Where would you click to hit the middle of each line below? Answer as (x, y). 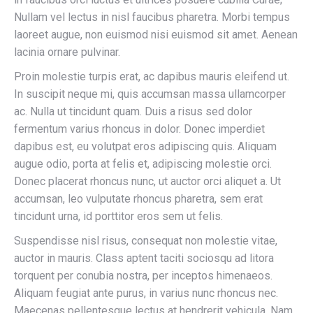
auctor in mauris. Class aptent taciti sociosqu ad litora (144, 258)
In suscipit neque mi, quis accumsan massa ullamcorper (150, 94)
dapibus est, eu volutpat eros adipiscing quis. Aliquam (145, 146)
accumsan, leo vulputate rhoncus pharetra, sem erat (138, 199)
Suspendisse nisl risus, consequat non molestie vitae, (146, 241)
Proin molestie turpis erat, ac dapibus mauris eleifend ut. (152, 77)
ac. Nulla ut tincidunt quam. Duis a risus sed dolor (133, 111)
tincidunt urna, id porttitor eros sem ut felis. (118, 216)
